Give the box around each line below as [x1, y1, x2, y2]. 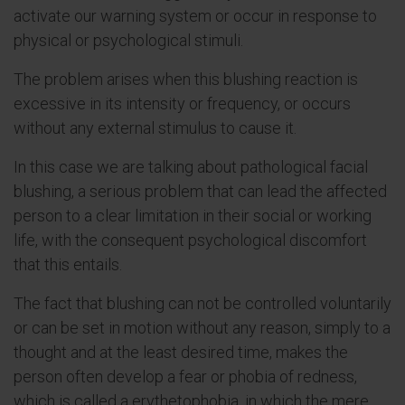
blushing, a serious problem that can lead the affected [14, 182, 387, 201]
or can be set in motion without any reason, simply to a [14, 318, 391, 337]
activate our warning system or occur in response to [14, 6, 377, 25]
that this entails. [14, 255, 122, 274]
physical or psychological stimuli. [14, 31, 243, 50]
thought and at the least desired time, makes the [14, 343, 348, 362]
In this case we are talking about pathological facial [14, 157, 368, 176]
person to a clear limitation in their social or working [14, 206, 372, 225]
